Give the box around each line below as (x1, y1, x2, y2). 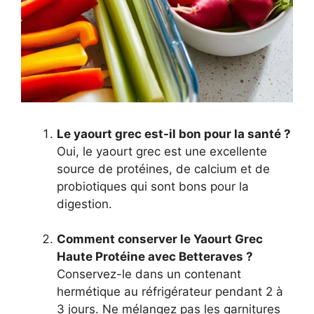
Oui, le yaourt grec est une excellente (57, 144, 267, 158)
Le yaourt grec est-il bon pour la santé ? (57, 126, 291, 141)
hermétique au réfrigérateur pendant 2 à (57, 285, 283, 299)
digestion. (57, 196, 112, 211)
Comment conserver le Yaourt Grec (57, 232, 263, 247)
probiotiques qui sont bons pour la (57, 179, 249, 193)
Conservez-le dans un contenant (57, 267, 241, 282)
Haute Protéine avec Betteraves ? (57, 250, 253, 264)
